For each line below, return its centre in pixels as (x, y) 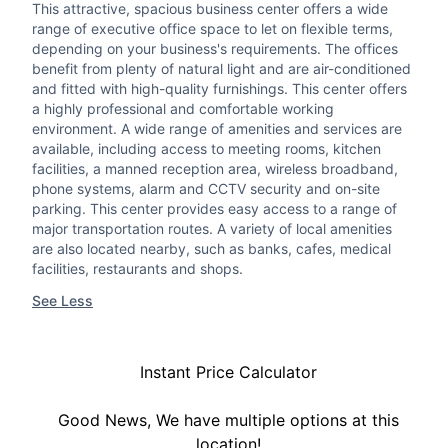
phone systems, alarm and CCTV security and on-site (206, 189)
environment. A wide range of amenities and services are (217, 129)
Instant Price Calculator (228, 372)
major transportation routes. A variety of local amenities (212, 229)
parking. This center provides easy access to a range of (214, 209)
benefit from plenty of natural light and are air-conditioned (221, 69)
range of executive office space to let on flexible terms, (212, 29)
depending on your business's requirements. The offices (215, 49)
